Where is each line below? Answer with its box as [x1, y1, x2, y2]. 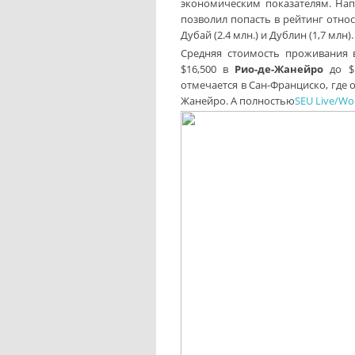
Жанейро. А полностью [181, 94, 295, 108]
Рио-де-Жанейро [235, 62, 324, 76]
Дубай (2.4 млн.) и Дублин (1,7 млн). [181, 28, 353, 42]
